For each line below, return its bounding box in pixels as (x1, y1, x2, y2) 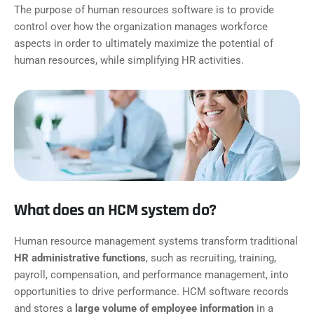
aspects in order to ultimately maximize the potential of (14, 37, 273, 50)
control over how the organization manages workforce (14, 20, 268, 33)
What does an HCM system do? (14, 200, 217, 221)
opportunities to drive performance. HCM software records (14, 285, 289, 299)
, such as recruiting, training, (146, 252, 276, 265)
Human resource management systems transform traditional (14, 235, 298, 248)
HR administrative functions (14, 252, 146, 265)
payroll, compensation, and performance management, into (14, 268, 289, 282)
